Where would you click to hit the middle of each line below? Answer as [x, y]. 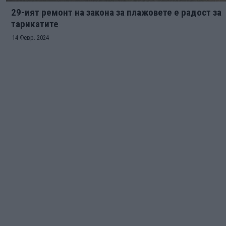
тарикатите [35, 24]
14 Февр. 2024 [31, 38]
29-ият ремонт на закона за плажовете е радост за [116, 12]
